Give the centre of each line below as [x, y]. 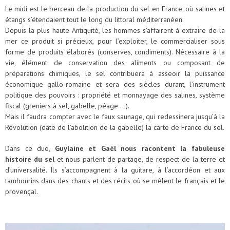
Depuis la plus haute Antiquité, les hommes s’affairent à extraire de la [115, 30]
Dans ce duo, [30, 148]
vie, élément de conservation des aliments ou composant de [115, 63]
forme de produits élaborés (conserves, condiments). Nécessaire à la [115, 52]
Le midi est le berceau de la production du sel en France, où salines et [115, 9]
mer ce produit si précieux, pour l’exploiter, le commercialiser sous [115, 41]
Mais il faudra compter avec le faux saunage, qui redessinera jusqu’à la [115, 117]
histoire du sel [30, 159]
